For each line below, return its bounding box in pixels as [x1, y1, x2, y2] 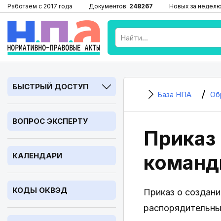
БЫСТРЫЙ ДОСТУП [12, 82, 88, 91]
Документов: [89, 2, 129, 10]
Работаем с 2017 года [7, 2, 73, 10]
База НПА [157, 90, 191, 99]
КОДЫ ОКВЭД [12, 185, 68, 195]
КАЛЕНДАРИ [12, 151, 62, 160]
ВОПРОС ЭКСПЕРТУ [12, 116, 88, 126]
